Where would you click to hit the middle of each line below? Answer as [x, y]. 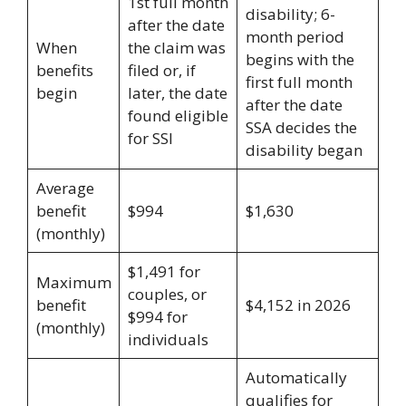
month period [295, 36]
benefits [64, 70]
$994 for [157, 316]
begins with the [300, 59]
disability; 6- [290, 14]
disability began [304, 150]
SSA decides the [301, 127]
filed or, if [161, 70]
